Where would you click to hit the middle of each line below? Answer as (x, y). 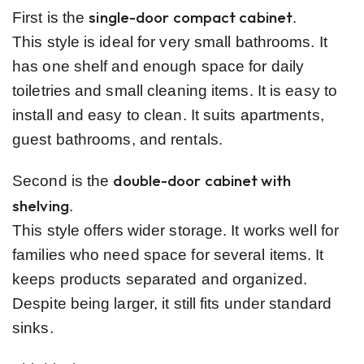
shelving (41, 205)
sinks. (33, 327)
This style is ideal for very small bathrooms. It (170, 41)
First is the (51, 17)
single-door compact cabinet (191, 17)
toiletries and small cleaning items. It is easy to (175, 90)
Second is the (63, 180)
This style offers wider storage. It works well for (176, 230)
